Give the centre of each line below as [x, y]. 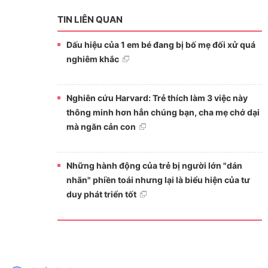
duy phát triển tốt [101, 194]
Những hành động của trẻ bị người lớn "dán [154, 166]
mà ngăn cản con [101, 127]
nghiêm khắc [92, 59]
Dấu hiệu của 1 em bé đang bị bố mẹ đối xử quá [161, 45]
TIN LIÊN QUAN [90, 20]
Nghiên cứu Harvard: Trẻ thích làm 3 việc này [157, 98]
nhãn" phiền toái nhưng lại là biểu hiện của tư [158, 180]
